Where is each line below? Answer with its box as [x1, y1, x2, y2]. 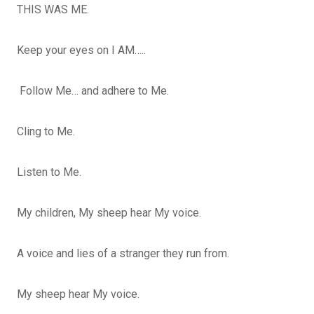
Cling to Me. [17, 124, 78, 138]
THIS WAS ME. [17, 2, 89, 16]
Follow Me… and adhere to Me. [17, 83, 169, 97]
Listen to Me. [17, 165, 81, 179]
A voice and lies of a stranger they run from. [17, 246, 229, 260]
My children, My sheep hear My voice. [17, 205, 201, 219]
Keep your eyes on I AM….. [17, 43, 146, 57]
